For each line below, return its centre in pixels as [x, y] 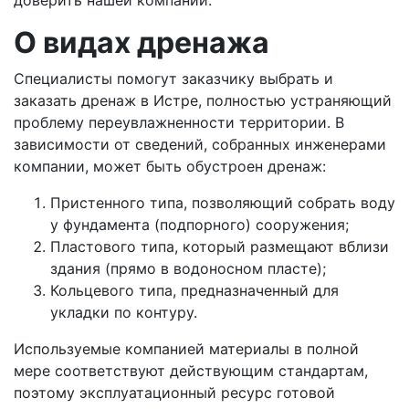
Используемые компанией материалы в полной [186, 349]
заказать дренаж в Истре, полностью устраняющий [203, 100]
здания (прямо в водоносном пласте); [188, 268]
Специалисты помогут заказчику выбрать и [173, 79]
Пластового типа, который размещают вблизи [220, 246]
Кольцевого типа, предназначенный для [194, 290]
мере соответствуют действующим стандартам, [191, 371]
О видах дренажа [142, 42]
